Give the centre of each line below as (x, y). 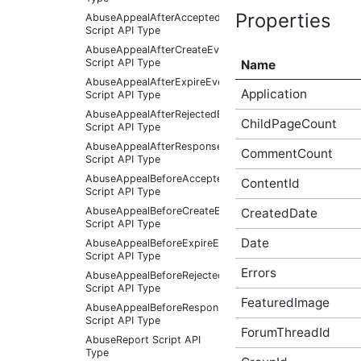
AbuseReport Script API (143, 340)
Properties (283, 20)
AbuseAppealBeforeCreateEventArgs (175, 211)
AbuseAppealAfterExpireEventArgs (171, 82)
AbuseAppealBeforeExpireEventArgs (174, 243)
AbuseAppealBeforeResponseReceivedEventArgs (205, 307)
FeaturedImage (285, 303)
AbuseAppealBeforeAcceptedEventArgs (183, 178)
